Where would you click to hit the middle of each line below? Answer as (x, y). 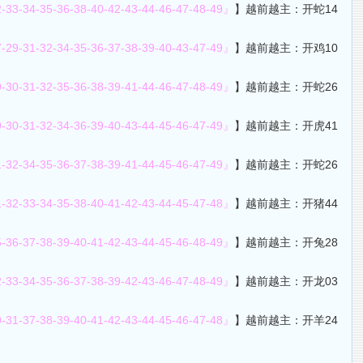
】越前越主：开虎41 (286, 126)
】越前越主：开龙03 (286, 281)
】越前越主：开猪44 (286, 203)
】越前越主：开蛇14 (286, 9)
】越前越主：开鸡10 (286, 48)
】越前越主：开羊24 (286, 320)
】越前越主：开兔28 (286, 242)
